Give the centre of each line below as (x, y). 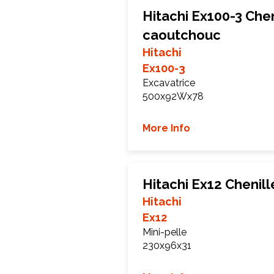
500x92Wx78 (173, 96)
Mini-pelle (165, 232)
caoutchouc (182, 35)
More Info (166, 128)
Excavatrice (169, 83)
